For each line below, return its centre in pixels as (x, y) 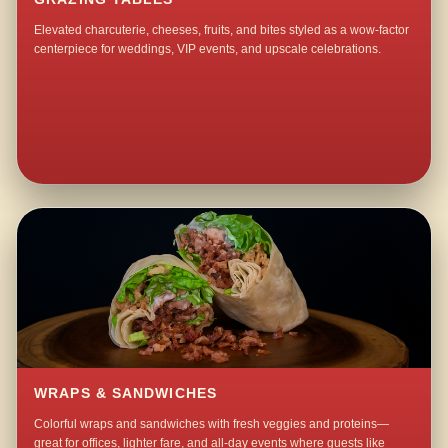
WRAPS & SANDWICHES (125, 394)
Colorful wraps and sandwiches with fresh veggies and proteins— (212, 424)
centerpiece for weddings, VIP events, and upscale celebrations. (208, 49)
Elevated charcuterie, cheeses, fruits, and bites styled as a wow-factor (222, 30)
